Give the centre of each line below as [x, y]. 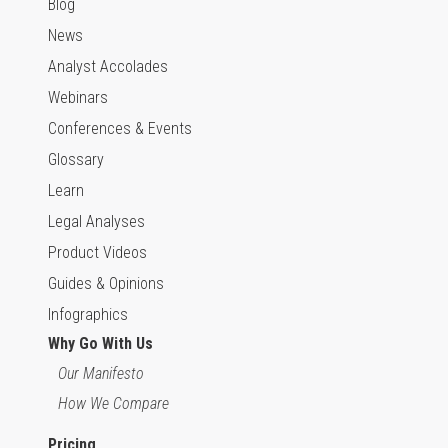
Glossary [76, 159]
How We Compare [113, 403]
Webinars [78, 97]
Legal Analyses [96, 221]
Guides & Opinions [106, 283]
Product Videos [97, 252]
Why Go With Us [100, 343]
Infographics [88, 314]
